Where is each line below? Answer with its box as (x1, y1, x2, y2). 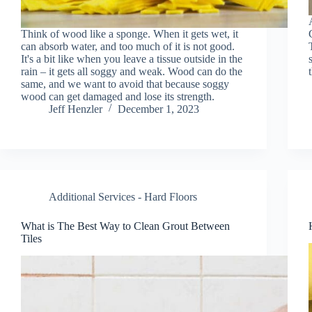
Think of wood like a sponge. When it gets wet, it (21, 27, 238, 40)
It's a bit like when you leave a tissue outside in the (21, 52, 242, 65)
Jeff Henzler (49, 102, 102, 115)
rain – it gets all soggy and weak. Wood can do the (21, 65, 242, 77)
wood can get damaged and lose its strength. (21, 90, 214, 102)
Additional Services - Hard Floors (49, 190, 197, 203)
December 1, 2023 (118, 102, 199, 115)
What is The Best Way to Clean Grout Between (21, 219, 230, 232)
